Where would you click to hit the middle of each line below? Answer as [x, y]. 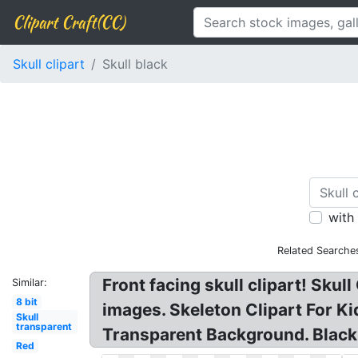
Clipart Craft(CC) [69, 22]
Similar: [30, 282]
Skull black [135, 64]
